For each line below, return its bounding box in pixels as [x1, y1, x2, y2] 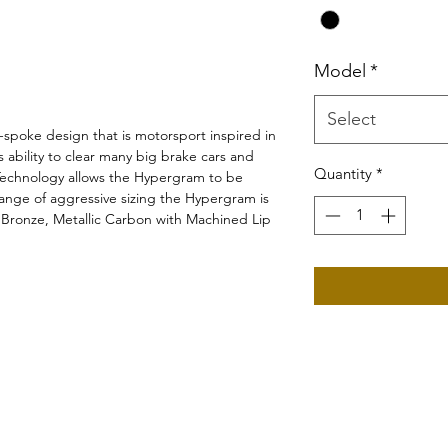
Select [327, 108, 376, 131]
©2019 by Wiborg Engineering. [126, 423, 320, 442]
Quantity [314, 164, 372, 184]
